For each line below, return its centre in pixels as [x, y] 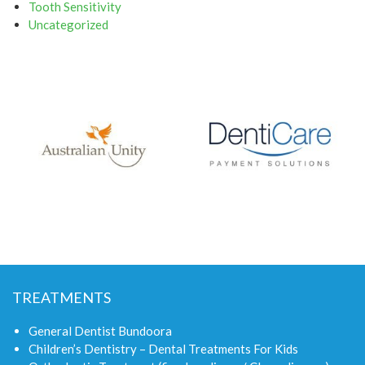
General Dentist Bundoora [100, 330]
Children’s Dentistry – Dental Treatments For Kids [163, 348]
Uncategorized [68, 24]
